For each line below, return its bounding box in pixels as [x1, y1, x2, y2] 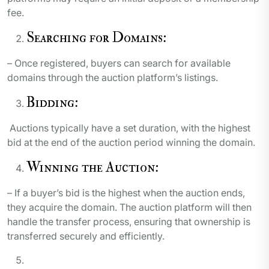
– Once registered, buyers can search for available [7, 57, 231, 70]
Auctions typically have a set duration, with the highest [7, 122, 250, 134]
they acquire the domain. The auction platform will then [7, 201, 252, 214]
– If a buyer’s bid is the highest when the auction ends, [7, 187, 245, 199]
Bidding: [26, 94, 78, 112]
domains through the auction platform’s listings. [7, 71, 220, 84]
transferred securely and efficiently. [7, 230, 165, 243]
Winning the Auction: [26, 159, 159, 177]
